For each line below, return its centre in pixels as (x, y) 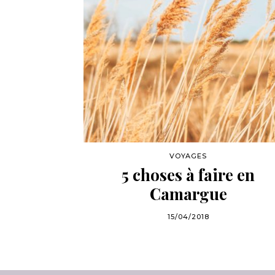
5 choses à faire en (188, 175)
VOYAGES (188, 156)
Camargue (188, 194)
